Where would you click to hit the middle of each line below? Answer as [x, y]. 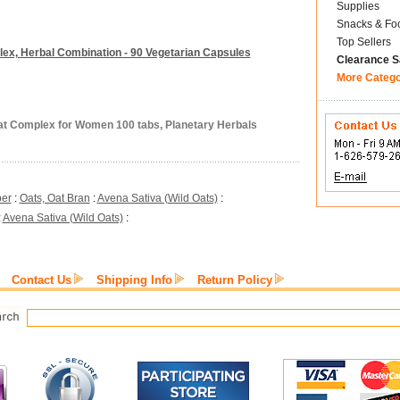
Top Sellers [363, 42]
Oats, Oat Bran [54, 198]
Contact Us [42, 280]
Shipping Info [134, 280]
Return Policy [235, 280]
